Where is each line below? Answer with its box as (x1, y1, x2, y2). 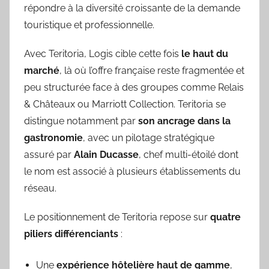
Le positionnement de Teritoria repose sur (24, 211, 210, 223)
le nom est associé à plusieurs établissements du (24, 166, 241, 177)
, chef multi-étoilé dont (139, 149, 238, 160)
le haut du (181, 48, 228, 59)
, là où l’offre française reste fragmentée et (59, 65, 244, 76)
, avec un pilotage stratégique (83, 132, 214, 144)
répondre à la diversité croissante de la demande (24, 2, 240, 14)
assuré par (24, 149, 74, 160)
